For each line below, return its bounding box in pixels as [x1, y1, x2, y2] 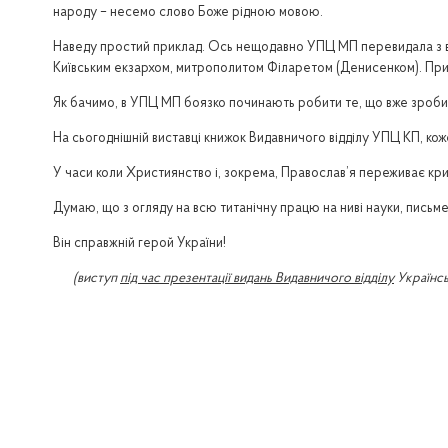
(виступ [73, 272, 120, 287]
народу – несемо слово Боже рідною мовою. [52, 6, 323, 21]
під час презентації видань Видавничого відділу [120, 272, 394, 287]
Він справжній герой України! [52, 237, 226, 252]
